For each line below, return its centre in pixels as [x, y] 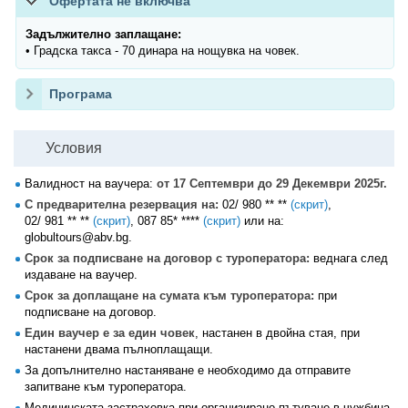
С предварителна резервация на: [122, 204]
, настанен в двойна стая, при [277, 333]
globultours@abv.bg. [78, 237]
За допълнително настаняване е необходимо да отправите [188, 370]
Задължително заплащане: [103, 34]
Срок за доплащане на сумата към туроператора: [171, 296]
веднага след [349, 258]
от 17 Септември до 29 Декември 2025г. [272, 184]
